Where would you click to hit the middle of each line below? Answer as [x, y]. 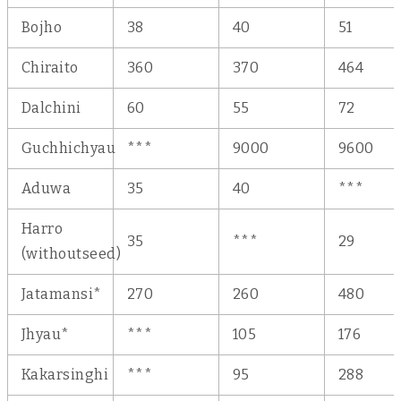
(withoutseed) [72, 254]
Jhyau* [46, 334]
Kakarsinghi [65, 375]
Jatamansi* [62, 294]
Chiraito [50, 68]
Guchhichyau [69, 148]
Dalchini [51, 108]
